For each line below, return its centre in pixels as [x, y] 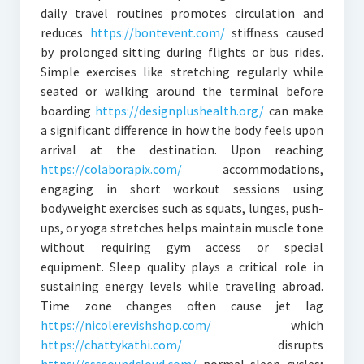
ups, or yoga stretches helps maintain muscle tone [182, 228]
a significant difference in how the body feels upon [182, 130]
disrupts [253, 345]
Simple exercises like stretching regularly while [182, 72]
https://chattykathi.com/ [111, 345]
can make [294, 111]
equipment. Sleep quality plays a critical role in [182, 267]
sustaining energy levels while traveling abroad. [182, 286]
